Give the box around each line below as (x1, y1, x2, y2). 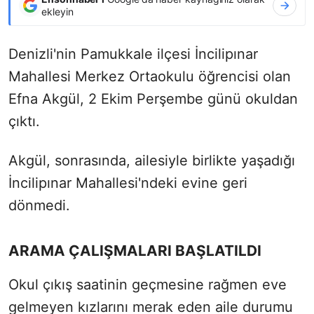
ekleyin (41, 5, 74, 18)
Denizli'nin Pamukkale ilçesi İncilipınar (8, 45, 258, 62)
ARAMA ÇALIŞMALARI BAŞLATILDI (8, 241, 261, 259)
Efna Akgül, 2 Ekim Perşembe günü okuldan (8, 90, 298, 107)
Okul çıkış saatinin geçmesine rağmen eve (8, 275, 287, 293)
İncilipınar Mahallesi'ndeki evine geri (8, 174, 247, 191)
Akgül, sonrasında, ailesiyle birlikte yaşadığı (8, 151, 295, 169)
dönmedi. (8, 196, 70, 214)
